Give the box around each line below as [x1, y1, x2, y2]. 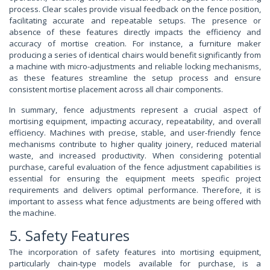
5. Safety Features [9, 225, 130, 245]
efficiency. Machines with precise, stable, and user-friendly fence [9, 127, 261, 138]
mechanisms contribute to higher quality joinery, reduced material [9, 138, 261, 149]
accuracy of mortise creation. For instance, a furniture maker [9, 37, 261, 49]
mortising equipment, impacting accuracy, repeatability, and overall [9, 115, 261, 127]
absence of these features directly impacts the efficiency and [9, 26, 261, 37]
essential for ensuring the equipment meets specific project [9, 172, 261, 184]
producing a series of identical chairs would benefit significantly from [9, 49, 261, 60]
